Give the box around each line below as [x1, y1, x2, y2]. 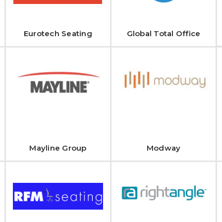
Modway [146, 143, 181, 153]
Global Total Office [126, 29, 201, 38]
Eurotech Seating [23, 29, 92, 38]
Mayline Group [29, 143, 87, 153]
